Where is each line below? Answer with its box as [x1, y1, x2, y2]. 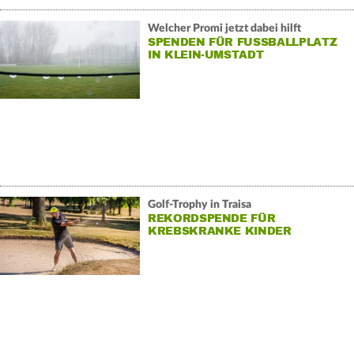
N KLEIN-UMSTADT [147, 48, 256, 62]
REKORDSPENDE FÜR [147, 212, 276, 226]
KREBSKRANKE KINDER [147, 224, 292, 239]
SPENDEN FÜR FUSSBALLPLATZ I [147, 36, 337, 50]
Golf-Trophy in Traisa [147, 199, 251, 211]
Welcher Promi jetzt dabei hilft [147, 23, 301, 35]
